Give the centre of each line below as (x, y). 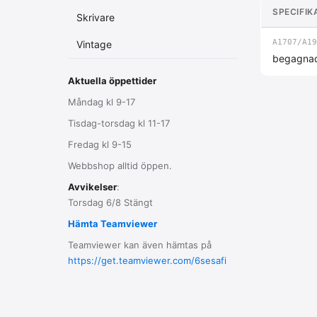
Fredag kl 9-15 (100, 144)
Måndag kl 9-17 (102, 102)
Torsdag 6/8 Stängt (110, 202)
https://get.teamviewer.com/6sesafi (147, 260)
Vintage (94, 44)
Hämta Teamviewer (113, 224)
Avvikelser (92, 187)
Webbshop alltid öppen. (120, 166)
